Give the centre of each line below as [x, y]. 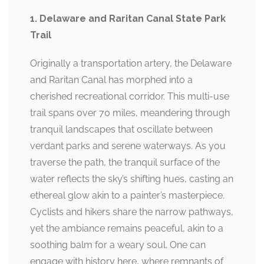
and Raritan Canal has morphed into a [111, 80]
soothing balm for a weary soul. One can [118, 245]
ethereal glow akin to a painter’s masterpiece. [127, 195]
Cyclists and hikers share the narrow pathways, [132, 212]
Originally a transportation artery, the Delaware [131, 63]
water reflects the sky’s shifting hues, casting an [132, 179]
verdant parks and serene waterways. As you [128, 146]
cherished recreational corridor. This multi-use [130, 96]
